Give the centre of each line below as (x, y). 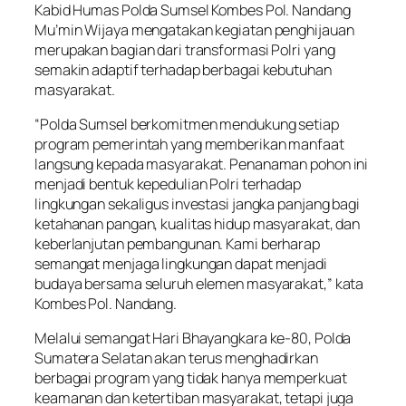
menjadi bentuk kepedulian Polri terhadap (168, 184)
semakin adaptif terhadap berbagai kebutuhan (183, 69)
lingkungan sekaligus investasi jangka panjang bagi (197, 204)
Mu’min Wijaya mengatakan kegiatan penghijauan (194, 29)
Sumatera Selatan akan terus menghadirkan (176, 358)
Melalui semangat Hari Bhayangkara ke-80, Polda (193, 338)
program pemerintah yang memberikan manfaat (189, 144)
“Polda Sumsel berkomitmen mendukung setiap (187, 124)
